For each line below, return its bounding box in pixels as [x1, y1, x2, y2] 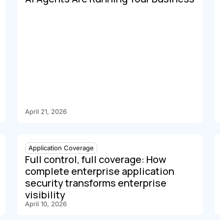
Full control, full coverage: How [25, 153, 166, 166]
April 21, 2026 [25, 108, 67, 116]
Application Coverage [28, 144, 94, 152]
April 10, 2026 [25, 200, 67, 208]
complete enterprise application [25, 165, 174, 178]
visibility [25, 188, 65, 202]
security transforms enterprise [25, 176, 166, 190]
